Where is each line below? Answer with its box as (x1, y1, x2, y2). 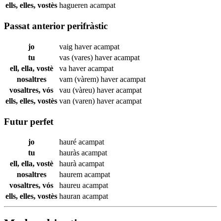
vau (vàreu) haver (59, 85, 116, 94)
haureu (59, 181, 82, 190)
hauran (59, 192, 82, 201)
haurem (59, 170, 84, 179)
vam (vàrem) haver (59, 74, 120, 83)
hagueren (59, 1, 90, 10)
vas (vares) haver (59, 53, 114, 62)
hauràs (59, 148, 81, 157)
